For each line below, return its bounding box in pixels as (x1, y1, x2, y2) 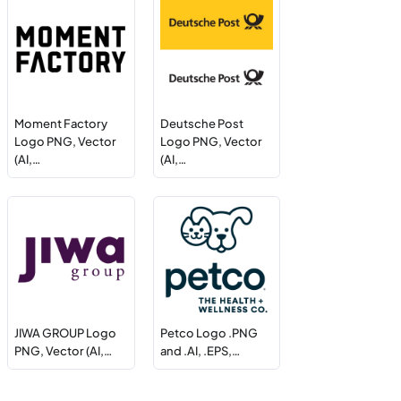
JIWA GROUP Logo (14, 325, 117, 340)
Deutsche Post (159, 115, 243, 131)
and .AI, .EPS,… (159, 343, 240, 358)
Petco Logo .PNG (159, 325, 258, 340)
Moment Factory (14, 115, 108, 131)
